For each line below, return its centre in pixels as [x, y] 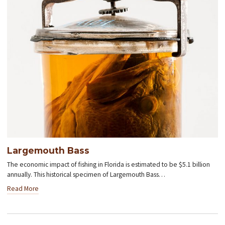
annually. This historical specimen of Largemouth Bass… [86, 175]
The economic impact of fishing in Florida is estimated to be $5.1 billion [109, 165]
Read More [23, 188]
